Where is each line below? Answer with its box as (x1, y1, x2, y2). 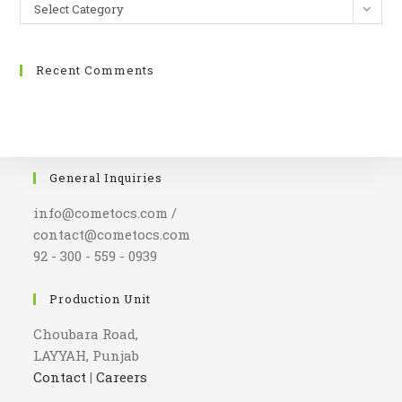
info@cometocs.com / (33, 204, 178, 223)
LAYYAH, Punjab (33, 346, 140, 365)
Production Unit (49, 291, 152, 308)
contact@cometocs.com (33, 225, 191, 244)
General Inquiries (49, 170, 163, 187)
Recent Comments (36, 62, 155, 79)
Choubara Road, (33, 325, 139, 344)
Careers (96, 368, 148, 387)
